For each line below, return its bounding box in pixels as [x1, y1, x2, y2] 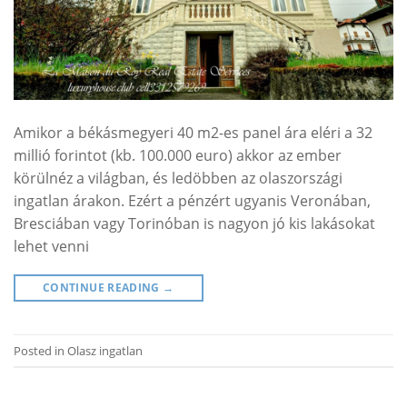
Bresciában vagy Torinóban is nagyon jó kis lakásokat [14, 213, 375, 234]
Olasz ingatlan [67, 342, 143, 359]
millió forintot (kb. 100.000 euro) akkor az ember [14, 145, 342, 166]
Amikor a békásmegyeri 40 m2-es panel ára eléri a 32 [14, 123, 372, 144]
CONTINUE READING [43, 280, 164, 296]
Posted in [14, 342, 67, 359]
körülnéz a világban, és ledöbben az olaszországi [14, 168, 342, 189]
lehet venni [14, 236, 89, 257]
